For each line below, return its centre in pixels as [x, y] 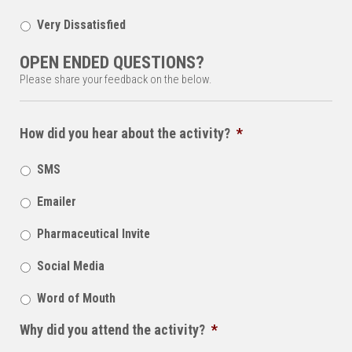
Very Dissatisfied [81, 24]
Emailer [57, 201]
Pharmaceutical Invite [93, 233]
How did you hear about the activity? [125, 133]
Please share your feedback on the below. [115, 79]
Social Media [71, 266]
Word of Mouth [76, 298]
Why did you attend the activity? [112, 329]
